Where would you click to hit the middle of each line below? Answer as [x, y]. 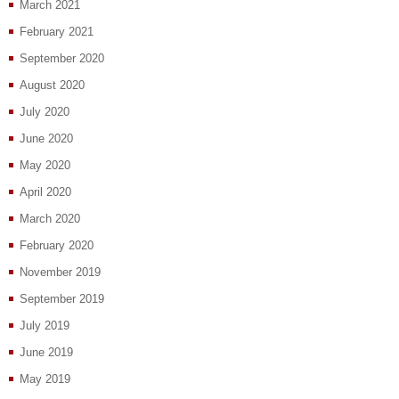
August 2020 [52, 85]
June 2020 [46, 139]
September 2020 [62, 59]
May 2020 [45, 166]
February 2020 [57, 246]
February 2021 [57, 32]
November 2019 [60, 273]
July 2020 [45, 112]
